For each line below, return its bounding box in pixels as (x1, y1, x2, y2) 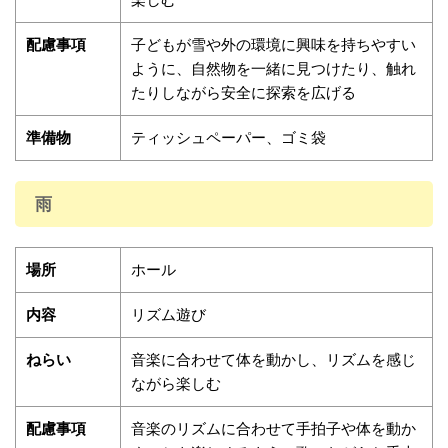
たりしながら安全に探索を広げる (131, 83, 356, 102)
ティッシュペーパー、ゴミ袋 (131, 128, 326, 147)
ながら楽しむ (131, 374, 221, 393)
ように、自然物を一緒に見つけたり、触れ (131, 59, 416, 78)
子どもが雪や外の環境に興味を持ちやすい (131, 35, 416, 54)
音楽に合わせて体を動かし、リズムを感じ (131, 350, 416, 369)
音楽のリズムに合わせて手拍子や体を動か (131, 419, 416, 438)
